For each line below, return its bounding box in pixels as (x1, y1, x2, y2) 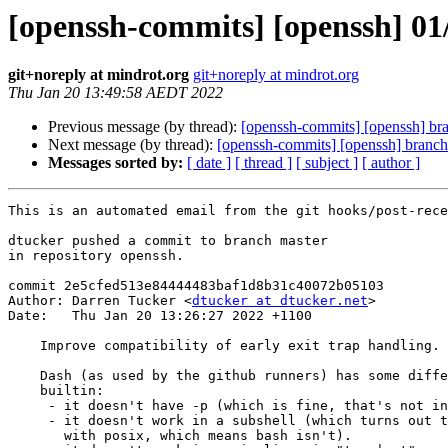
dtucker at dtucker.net (192, 293, 368, 309)
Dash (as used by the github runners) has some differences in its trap (8, 368, 40, 384)
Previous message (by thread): (48, 118, 241, 136)
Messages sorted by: (48, 154, 183, 172)
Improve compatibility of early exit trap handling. (8, 338, 40, 354)
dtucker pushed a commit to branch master (8, 233, 328, 249)
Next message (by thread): (48, 136, 217, 154)
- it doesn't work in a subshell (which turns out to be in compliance (8, 413, 48, 429)
